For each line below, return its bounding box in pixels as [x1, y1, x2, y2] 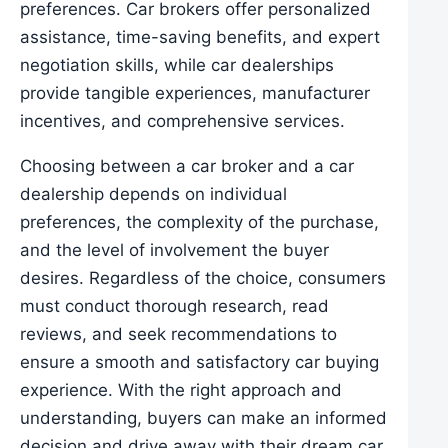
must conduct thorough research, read [20, 296, 329, 317]
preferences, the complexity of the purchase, [20, 212, 379, 233]
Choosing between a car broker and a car [20, 156, 354, 177]
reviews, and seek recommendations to [20, 324, 337, 345]
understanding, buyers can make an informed [20, 408, 387, 429]
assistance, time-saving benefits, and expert [20, 27, 380, 48]
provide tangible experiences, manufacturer [20, 83, 370, 104]
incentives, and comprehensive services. [20, 111, 345, 132]
